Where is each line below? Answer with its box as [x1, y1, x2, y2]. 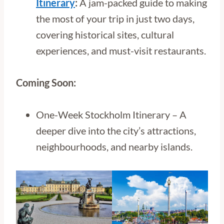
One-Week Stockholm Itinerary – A [36, 108, 186, 121]
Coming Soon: [16, 76, 76, 89]
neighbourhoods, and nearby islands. [36, 140, 192, 153]
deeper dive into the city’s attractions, [36, 124, 196, 137]
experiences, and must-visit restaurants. [36, 44, 206, 57]
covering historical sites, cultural [36, 28, 174, 41]
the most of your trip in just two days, [36, 12, 194, 25]
